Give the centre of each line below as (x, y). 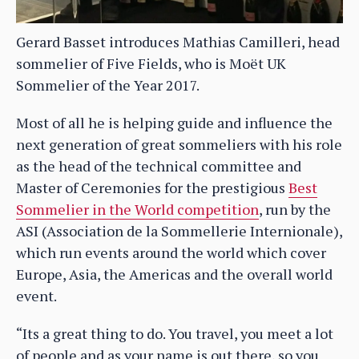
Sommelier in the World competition (137, 210)
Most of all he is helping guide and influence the (174, 123)
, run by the (295, 210)
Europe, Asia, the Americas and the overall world (174, 274)
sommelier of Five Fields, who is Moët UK (151, 64)
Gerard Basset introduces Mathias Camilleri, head (178, 42)
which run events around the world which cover (171, 253)
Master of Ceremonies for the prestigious (152, 188)
